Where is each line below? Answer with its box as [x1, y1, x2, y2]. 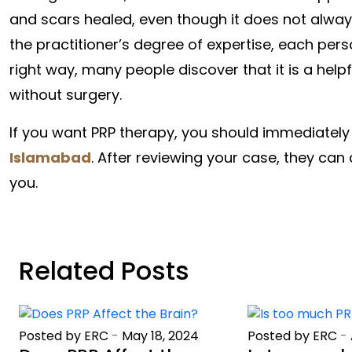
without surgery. [9, 84, 122, 104]
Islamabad [9, 147, 91, 167]
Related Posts [19, 252, 189, 288]
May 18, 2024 [122, 327, 199, 346]
